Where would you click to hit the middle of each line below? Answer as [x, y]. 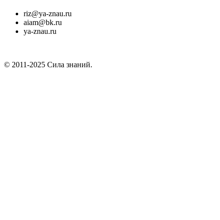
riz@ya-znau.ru [48, 14]
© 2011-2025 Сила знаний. [48, 65]
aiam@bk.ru [43, 23]
